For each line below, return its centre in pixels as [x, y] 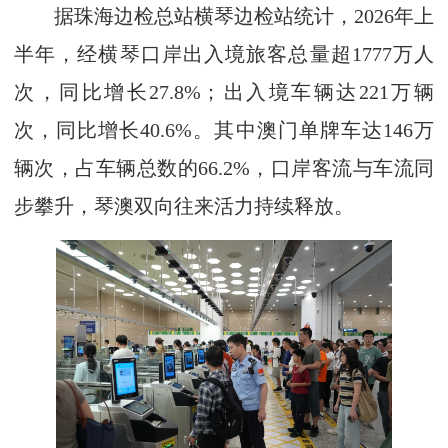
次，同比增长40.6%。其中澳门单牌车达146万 [224, 130]
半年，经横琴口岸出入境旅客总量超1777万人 [224, 54]
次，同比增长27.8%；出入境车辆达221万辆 [224, 92]
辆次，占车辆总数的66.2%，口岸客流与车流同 [224, 168]
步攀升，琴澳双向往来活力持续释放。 [184, 206]
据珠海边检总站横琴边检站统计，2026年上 [224, 16]
